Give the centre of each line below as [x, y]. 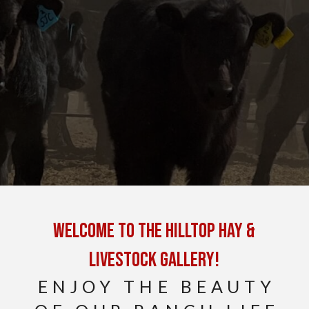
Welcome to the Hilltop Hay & [154, 231]
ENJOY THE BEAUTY [157, 286]
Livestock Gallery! [154, 260]
